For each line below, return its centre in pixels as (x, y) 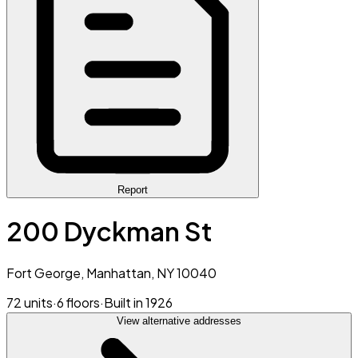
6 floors (78, 302)
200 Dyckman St (109, 231)
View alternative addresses (179, 320)
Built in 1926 (138, 302)
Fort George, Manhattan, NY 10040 (111, 272)
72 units (30, 302)
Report (133, 190)
